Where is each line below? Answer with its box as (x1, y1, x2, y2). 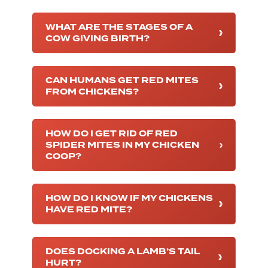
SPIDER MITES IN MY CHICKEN (45, 139, 199, 152)
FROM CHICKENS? (45, 86, 139, 99)
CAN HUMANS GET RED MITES (45, 74, 199, 87)
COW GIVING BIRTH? (45, 32, 150, 45)
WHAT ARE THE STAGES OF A (45, 21, 193, 34)
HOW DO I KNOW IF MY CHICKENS (45, 192, 213, 205)
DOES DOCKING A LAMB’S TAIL (45, 245, 200, 258)
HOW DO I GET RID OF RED (45, 127, 178, 141)
